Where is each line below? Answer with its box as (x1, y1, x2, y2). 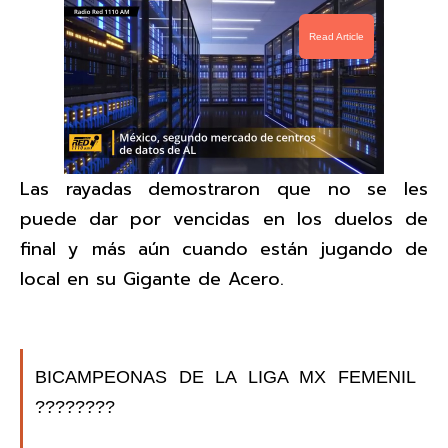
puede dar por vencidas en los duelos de (20, 205, 428, 234)
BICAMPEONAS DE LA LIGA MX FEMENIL (35, 366, 416, 387)
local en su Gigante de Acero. (20, 265, 284, 294)
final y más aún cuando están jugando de (20, 235, 428, 264)
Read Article (309, 30, 364, 42)
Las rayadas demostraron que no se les (20, 175, 428, 204)
